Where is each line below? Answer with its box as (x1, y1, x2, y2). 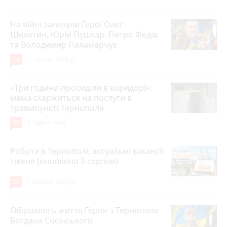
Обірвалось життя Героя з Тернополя (10, 204, 159, 216)
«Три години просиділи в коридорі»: (10, 82, 152, 93)
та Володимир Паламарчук (10, 39, 117, 50)
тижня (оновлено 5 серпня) (10, 155, 118, 167)
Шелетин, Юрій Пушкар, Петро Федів (10, 28, 158, 40)
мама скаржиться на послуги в (10, 92, 132, 103)
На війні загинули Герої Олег (10, 18, 123, 30)
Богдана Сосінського (10, 214, 93, 226)
